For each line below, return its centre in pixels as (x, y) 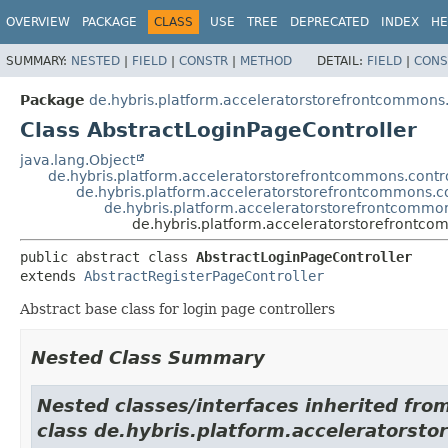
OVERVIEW (38, 22)
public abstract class (108, 256)
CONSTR (203, 60)
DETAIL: (342, 60)
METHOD (266, 60)
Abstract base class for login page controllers (177, 308)
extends (52, 275)
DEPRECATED (329, 22)
